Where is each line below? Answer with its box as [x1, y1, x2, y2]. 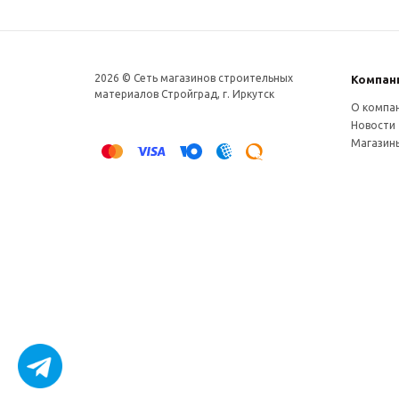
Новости [350, 118, 395, 131]
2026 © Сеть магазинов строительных [94, 71, 293, 84]
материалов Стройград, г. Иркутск [94, 87, 274, 100]
